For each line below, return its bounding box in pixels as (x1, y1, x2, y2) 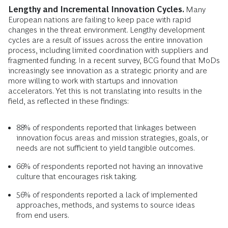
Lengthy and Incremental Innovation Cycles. (8, 5, 186, 14)
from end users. (16, 210, 69, 219)
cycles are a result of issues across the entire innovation (8, 35, 203, 44)
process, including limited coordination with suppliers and (8, 45, 208, 54)
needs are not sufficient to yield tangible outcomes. (16, 143, 195, 152)
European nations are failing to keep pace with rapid (8, 15, 191, 24)
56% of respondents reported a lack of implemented (16, 190, 197, 199)
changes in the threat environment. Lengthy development (8, 25, 205, 34)
